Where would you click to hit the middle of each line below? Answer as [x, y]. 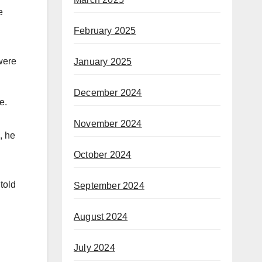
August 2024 [101, 217]
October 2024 [103, 155]
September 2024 [109, 186]
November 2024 [108, 124]
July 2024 [94, 248]
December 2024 [108, 93]
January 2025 [103, 62]
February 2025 [105, 31]
